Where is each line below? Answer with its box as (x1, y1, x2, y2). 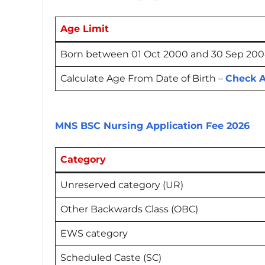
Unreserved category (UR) (60, 179, 183, 190)
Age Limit (60, 23, 109, 35)
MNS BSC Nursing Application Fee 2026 (55, 119, 250, 131)
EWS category (60, 227, 128, 239)
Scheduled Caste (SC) (60, 251, 161, 263)
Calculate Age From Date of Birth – (60, 73, 225, 85)
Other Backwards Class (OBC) (60, 203, 198, 215)
